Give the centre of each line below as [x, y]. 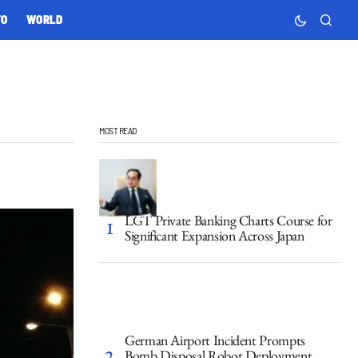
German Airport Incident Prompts [215, 343]
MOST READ [118, 130]
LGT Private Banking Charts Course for [229, 223]
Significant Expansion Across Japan [215, 239]
